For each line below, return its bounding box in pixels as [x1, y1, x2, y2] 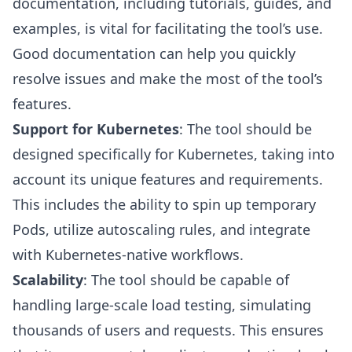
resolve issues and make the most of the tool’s [13, 69, 323, 89]
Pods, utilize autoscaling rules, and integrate [13, 220, 310, 240]
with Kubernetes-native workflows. [13, 245, 244, 265]
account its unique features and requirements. [13, 170, 323, 189]
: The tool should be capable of [83, 270, 289, 290]
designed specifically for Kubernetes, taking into [13, 145, 335, 164]
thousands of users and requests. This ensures [13, 321, 324, 340]
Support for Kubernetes [13, 119, 179, 139]
